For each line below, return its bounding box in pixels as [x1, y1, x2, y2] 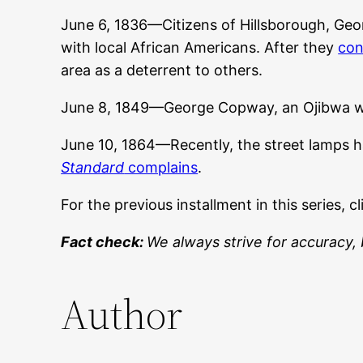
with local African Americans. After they [61, 39, 339, 57]
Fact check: [61, 233, 147, 251]
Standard [61, 159, 125, 177]
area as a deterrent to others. [61, 62, 263, 79]
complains [124, 159, 199, 177]
